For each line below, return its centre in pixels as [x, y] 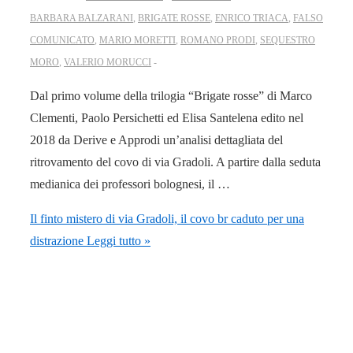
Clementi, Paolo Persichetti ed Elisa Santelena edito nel [167, 118]
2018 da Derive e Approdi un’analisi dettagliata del [156, 140]
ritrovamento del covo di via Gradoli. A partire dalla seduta [175, 162]
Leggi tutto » [117, 241]
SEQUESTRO [288, 41]
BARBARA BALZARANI [82, 19]
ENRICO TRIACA [252, 19]
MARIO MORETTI [137, 41]
